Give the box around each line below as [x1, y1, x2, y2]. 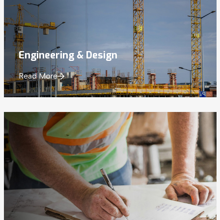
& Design [76, 49, 117, 62]
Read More [18, 71, 57, 81]
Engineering [18, 49, 77, 62]
